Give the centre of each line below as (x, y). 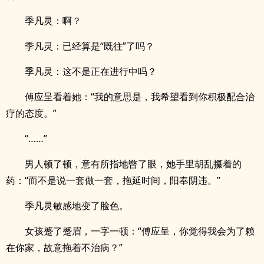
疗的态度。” (31, 113)
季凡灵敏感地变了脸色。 (77, 206)
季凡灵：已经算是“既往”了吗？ (90, 46)
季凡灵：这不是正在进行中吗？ (91, 71)
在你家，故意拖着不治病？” (64, 247)
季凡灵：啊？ (53, 21)
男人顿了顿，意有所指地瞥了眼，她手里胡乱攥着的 (133, 164)
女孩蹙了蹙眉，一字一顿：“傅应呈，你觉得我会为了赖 (140, 231)
